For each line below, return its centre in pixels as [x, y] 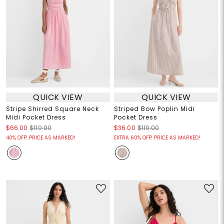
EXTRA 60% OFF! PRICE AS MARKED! [157, 138]
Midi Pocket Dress [36, 117]
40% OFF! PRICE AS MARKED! [40, 138]
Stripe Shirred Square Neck [52, 109]
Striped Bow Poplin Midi [154, 109]
